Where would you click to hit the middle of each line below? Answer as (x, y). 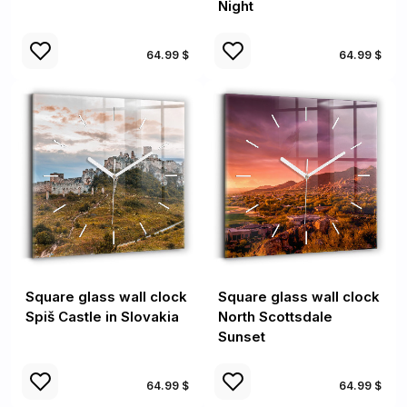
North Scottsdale (275, 317)
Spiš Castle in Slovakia (102, 317)
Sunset (242, 337)
